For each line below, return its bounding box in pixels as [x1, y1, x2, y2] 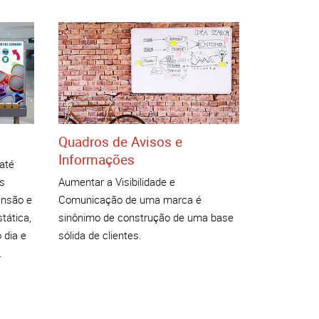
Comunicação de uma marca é [58, 192, 202, 207]
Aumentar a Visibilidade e [58, 174, 175, 189]
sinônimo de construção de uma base [58, 210, 234, 225]
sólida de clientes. [58, 228, 142, 243]
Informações [58, 150, 135, 169]
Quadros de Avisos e [58, 132, 182, 151]
